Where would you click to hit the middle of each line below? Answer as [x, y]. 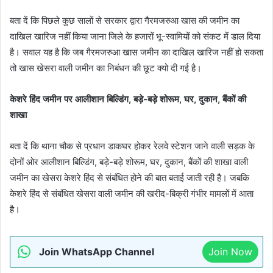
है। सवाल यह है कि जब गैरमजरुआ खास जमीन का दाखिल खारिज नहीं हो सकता [136, 52]
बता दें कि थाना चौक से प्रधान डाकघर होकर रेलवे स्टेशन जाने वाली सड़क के [132, 146]
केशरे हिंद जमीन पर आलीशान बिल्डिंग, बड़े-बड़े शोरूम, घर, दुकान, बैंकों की [128, 99]
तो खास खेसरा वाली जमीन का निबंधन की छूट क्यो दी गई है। [106, 68]
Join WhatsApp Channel [97, 251]
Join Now [230, 251]
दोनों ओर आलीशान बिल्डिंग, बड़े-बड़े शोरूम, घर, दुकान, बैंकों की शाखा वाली [129, 161]
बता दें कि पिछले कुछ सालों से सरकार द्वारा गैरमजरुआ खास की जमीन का [125, 20]
